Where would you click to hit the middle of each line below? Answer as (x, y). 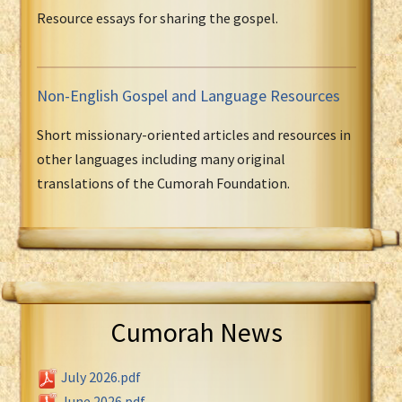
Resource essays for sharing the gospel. (157, 17)
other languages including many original (161, 158)
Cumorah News (197, 332)
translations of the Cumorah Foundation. (163, 183)
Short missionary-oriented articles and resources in (194, 134)
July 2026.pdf (101, 376)
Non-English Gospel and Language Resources (188, 95)
